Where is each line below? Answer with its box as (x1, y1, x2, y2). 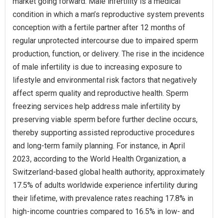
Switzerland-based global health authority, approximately (13, 167, 205, 177)
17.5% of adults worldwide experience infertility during (13, 180, 198, 190)
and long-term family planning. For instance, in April (13, 141, 185, 150)
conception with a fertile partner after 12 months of (13, 22, 185, 32)
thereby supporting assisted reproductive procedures (13, 127, 195, 137)
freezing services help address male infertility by (13, 101, 181, 111)
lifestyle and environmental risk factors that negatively (13, 75, 197, 85)
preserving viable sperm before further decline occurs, (13, 114, 198, 124)
